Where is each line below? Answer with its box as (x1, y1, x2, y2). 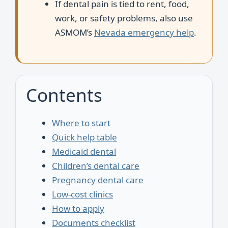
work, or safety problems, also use (55, 12, 193, 24)
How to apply (52, 202, 104, 214)
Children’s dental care (52, 159, 139, 172)
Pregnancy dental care (52, 174, 144, 186)
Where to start (52, 117, 110, 129)
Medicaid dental (52, 145, 116, 157)
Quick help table (52, 131, 117, 143)
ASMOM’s (55, 26, 94, 38)
